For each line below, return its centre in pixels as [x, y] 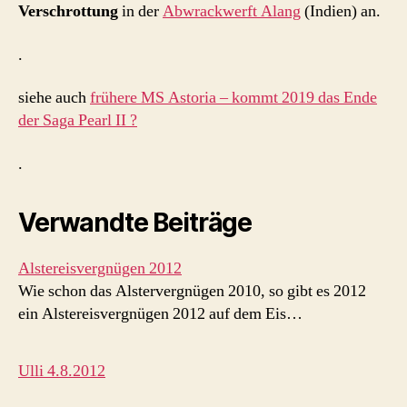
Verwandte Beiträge [135, 222]
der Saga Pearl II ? [78, 121]
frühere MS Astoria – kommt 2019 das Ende [233, 98]
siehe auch [54, 98]
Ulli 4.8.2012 [62, 371]
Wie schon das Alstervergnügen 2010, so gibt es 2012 [192, 291]
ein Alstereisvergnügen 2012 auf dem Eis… [160, 313]
